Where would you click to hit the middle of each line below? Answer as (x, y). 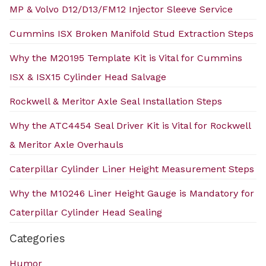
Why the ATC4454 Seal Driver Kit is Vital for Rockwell (130, 125)
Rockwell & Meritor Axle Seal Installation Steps (116, 101)
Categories (37, 238)
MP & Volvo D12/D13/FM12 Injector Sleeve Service (121, 9)
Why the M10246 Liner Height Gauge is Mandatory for (132, 193)
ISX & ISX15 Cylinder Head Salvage (88, 77)
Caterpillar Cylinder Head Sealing (86, 212)
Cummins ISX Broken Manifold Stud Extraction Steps (132, 33)
